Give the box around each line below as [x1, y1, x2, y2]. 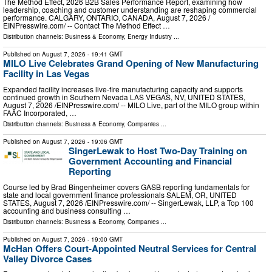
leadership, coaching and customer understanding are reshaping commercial [3, 4, 257, 15]
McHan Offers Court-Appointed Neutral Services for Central [3, 241, 256, 255]
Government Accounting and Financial [69, 154, 232, 168]
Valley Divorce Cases [3, 251, 92, 265]
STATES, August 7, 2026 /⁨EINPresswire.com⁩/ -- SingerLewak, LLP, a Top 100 [3, 197, 254, 208]
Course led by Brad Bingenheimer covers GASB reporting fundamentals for [3, 181, 250, 192]
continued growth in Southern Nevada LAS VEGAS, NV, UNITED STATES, [3, 92, 245, 103]
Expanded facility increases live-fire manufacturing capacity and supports [3, 84, 243, 95]
